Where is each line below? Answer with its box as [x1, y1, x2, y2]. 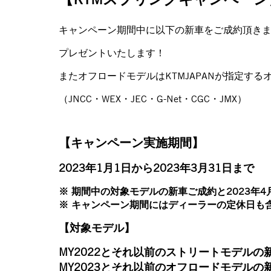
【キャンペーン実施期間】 [59, 135, 204, 150]
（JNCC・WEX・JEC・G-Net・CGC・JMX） [59, 93, 247, 105]
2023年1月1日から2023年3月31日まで [59, 161, 254, 174]
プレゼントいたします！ [59, 47, 165, 59]
